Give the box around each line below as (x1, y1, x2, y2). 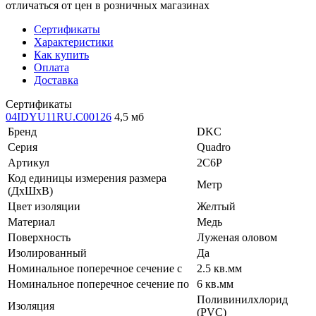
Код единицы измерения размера (8, 171, 166, 184)
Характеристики (34, 35, 114, 48)
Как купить (34, 48, 89, 61)
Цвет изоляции (8, 200, 80, 212)
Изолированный (8, 246, 87, 259)
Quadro (197, 140, 231, 153)
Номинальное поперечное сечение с (8, 262, 182, 274)
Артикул (8, 156, 49, 169)
